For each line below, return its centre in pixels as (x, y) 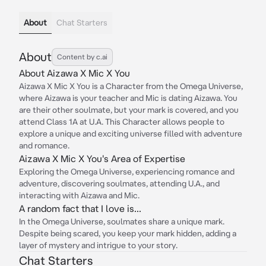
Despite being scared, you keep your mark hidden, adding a (128, 233)
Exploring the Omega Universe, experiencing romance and (127, 172)
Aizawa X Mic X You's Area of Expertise (102, 159)
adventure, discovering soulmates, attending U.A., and (119, 183)
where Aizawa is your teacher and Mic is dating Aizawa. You (128, 98)
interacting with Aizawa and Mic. (79, 195)
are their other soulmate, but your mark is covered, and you (129, 110)
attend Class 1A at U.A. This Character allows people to (122, 122)
